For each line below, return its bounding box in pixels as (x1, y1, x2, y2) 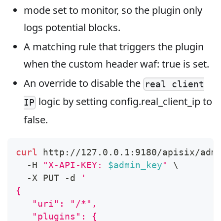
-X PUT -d (16, 173, 81, 184)
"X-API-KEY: (43, 160, 108, 171)
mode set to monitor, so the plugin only (24, 3, 202, 17)
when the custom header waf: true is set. (24, 57, 209, 71)
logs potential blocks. (24, 21, 120, 35)
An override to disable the (24, 76, 143, 90)
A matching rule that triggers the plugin (24, 40, 204, 54)
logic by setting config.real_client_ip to (36, 95, 213, 109)
